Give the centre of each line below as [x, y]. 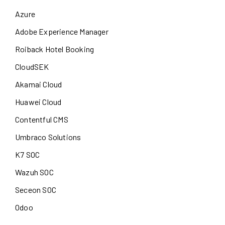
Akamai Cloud [39, 84]
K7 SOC [28, 154]
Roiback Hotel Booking [55, 49]
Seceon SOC [36, 189]
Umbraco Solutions [48, 137]
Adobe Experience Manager [62, 31]
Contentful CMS [42, 119]
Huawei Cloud [38, 101]
